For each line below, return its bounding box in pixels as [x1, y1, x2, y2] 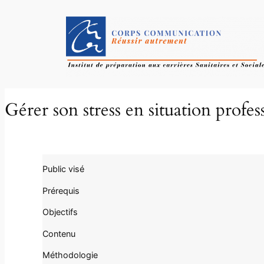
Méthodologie [42, 250, 98, 260]
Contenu [42, 228, 75, 239]
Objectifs [42, 207, 78, 217]
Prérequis [42, 185, 80, 196]
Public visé [42, 164, 84, 174]
